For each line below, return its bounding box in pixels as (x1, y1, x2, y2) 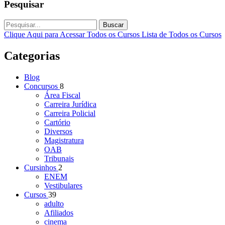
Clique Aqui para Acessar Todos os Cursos (4, 30, 142, 39)
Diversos (44, 127, 72, 136)
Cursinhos (24, 163, 58, 172)
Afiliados (44, 208, 73, 217)
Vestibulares (44, 181, 82, 190)
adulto (44, 199, 64, 208)
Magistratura (44, 136, 84, 145)
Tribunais (44, 154, 74, 163)
